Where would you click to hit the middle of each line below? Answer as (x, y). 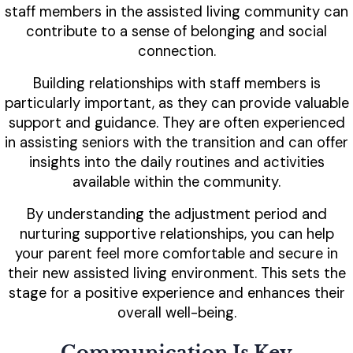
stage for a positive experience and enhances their (176, 294)
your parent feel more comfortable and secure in (176, 254)
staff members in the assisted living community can (176, 12)
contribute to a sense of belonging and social (176, 32)
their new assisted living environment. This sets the (176, 274)
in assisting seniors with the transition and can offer (176, 143)
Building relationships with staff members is (176, 84)
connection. (176, 52)
